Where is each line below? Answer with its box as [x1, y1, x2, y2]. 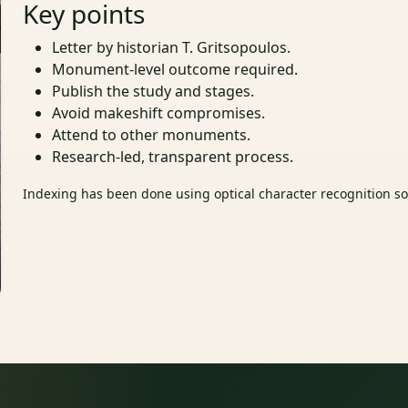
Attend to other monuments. [52, 125, 251, 146]
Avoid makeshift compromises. [52, 103, 266, 124]
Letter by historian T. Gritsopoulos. [52, 37, 291, 58]
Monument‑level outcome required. [52, 59, 299, 80]
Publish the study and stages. [52, 81, 255, 102]
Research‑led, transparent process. [52, 147, 294, 168]
